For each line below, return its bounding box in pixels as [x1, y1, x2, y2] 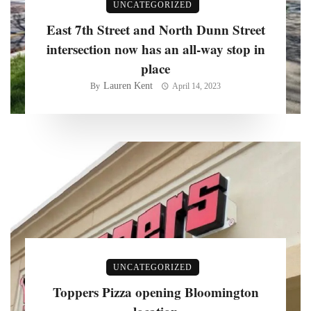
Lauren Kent [103, 80, 153, 91]
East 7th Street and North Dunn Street [46, 19, 265, 39]
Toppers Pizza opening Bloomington [52, 282, 259, 301]
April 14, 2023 [171, 81, 221, 91]
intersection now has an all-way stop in [46, 39, 265, 58]
